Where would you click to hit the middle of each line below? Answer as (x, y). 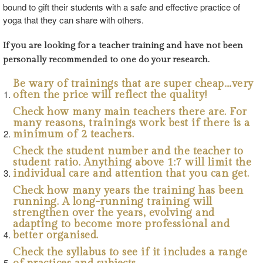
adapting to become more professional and (121, 224)
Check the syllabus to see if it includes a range (130, 252)
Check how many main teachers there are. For (130, 112)
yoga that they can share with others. (73, 20)
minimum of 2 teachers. (73, 134)
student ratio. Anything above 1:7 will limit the (132, 163)
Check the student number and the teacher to (128, 151)
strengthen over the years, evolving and (114, 213)
